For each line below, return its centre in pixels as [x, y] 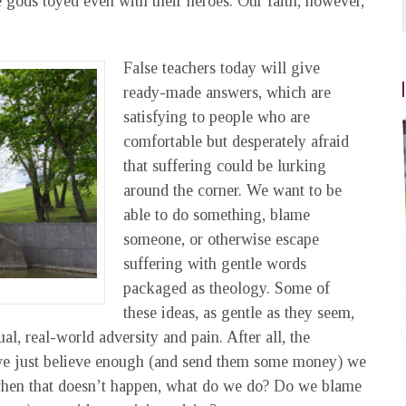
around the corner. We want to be [232, 190]
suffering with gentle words [215, 264]
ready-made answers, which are [227, 92]
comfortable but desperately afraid [236, 141]
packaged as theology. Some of [227, 288]
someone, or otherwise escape [221, 239]
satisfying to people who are [217, 117]
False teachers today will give [222, 68]
